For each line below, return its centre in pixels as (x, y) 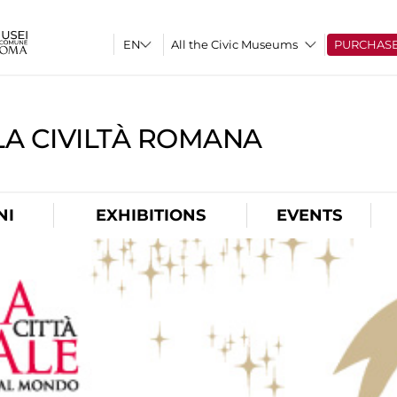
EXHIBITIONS (150, 215)
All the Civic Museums (235, 44)
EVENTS (309, 215)
